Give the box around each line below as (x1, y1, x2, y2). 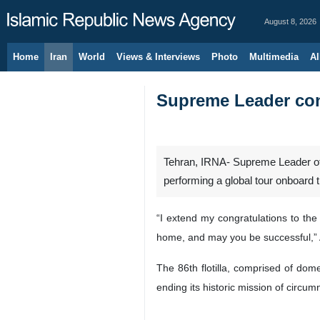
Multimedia (249, 51, 299, 62)
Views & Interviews (116, 51, 200, 62)
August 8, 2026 (264, 17, 316, 26)
